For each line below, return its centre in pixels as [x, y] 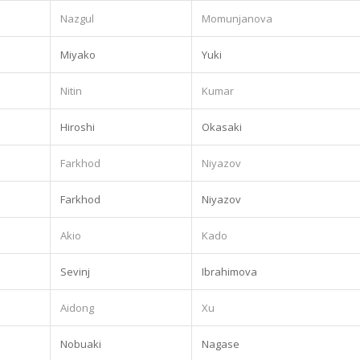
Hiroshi [78, 127]
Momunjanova [237, 18]
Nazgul [77, 18]
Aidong [77, 307]
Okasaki [222, 127]
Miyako [78, 54]
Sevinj [75, 271]
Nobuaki [81, 344]
